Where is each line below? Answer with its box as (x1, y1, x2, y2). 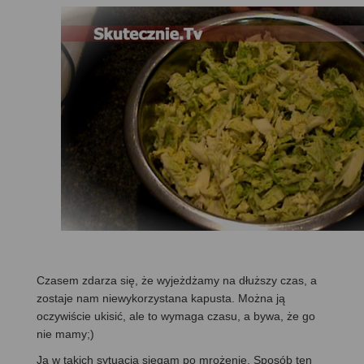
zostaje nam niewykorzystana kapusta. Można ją (37, 291, 285, 305)
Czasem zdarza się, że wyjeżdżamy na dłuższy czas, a (37, 273, 317, 287)
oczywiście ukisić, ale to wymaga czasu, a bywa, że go (37, 309, 315, 323)
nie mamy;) (37, 327, 94, 340)
